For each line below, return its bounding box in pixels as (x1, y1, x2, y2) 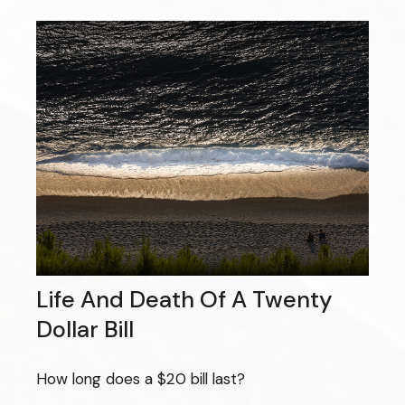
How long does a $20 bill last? (36, 368, 245, 389)
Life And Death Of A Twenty (36, 285, 332, 316)
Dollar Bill (36, 315, 134, 345)
